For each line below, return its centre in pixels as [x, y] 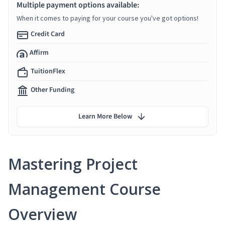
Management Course [84, 189]
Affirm [39, 52]
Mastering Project [73, 164]
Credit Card [48, 34]
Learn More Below [105, 116]
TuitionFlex [48, 71]
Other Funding [52, 90]
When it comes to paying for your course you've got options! [107, 18]
